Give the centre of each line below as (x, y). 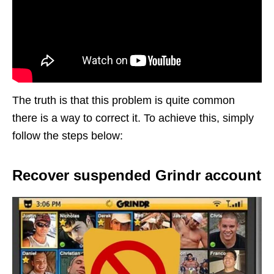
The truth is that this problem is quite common (124, 100)
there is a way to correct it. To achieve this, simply (133, 118)
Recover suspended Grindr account (137, 175)
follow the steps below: (68, 135)
